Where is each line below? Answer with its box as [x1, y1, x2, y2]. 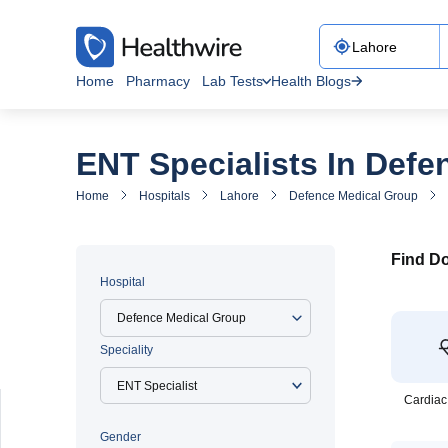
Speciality [100, 343, 153, 357]
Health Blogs [271, 73, 351, 89]
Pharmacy [126, 73, 190, 89]
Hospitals [139, 189, 190, 203]
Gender [100, 430, 141, 444]
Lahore [220, 189, 259, 203]
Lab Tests [202, 73, 263, 89]
